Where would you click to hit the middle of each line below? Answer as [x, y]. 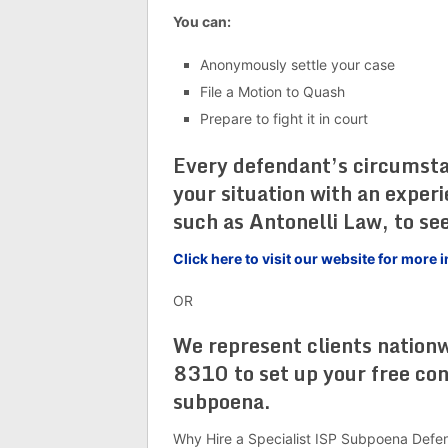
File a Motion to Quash [272, 91]
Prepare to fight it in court [283, 118]
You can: [202, 21]
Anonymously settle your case [297, 64]
